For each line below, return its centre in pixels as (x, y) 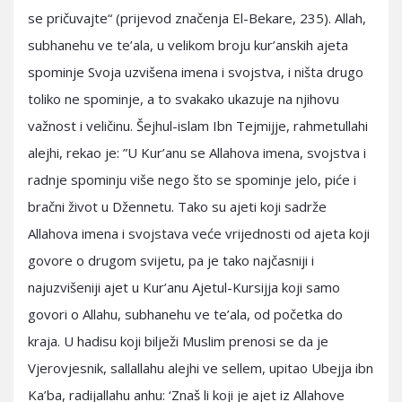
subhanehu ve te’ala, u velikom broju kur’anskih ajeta (188, 45)
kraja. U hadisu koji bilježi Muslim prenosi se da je (178, 341)
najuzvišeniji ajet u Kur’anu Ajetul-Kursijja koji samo (184, 287)
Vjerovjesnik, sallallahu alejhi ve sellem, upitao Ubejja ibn (201, 368)
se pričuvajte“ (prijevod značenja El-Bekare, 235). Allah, (197, 18)
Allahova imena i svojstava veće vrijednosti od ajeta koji (199, 233)
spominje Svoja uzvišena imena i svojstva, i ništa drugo (196, 72)
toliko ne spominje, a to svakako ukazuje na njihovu (184, 99)
